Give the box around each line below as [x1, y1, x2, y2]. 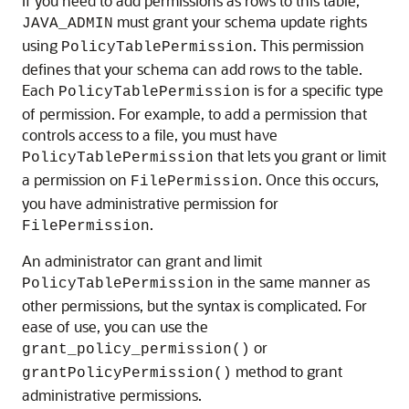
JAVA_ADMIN [22, 15, 113, 32]
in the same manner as [214, 271, 370, 291]
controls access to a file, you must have [22, 124, 278, 144]
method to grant [232, 361, 342, 381]
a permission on [22, 169, 131, 189]
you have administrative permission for [22, 193, 278, 213]
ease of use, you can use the [22, 316, 208, 336]
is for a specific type [250, 79, 383, 100]
